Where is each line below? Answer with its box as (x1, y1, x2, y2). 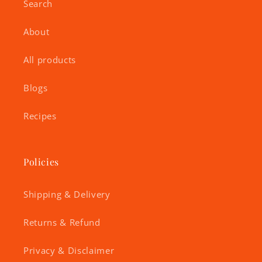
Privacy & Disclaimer (23, 244, 115, 257)
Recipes (23, 110, 57, 123)
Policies (23, 156, 59, 168)
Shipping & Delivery (23, 188, 111, 201)
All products (23, 54, 76, 67)
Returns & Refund (23, 216, 101, 229)
